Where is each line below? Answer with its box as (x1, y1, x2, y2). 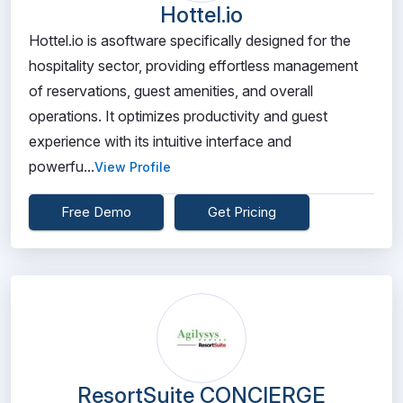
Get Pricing (208, 203, 276, 220)
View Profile (94, 159, 171, 175)
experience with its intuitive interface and (29, 132, 291, 150)
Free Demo (61, 203, 131, 220)
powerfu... (29, 157, 94, 175)
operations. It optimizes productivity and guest (29, 107, 327, 125)
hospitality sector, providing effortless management (29, 57, 358, 75)
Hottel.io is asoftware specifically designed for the (29, 31, 351, 49)
